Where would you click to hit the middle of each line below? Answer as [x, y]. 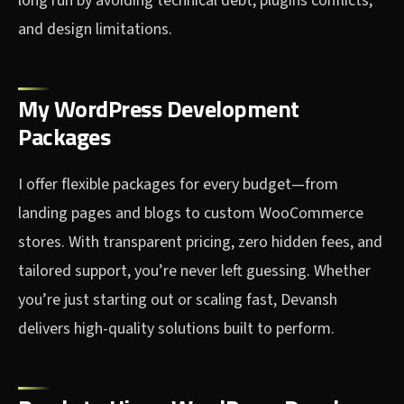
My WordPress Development [159, 109]
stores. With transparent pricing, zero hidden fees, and [200, 243]
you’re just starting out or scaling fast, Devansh [178, 300]
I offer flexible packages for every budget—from [178, 185]
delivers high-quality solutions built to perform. [176, 329]
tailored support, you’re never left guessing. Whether [194, 271]
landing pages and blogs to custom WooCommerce [191, 214]
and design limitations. [95, 30]
